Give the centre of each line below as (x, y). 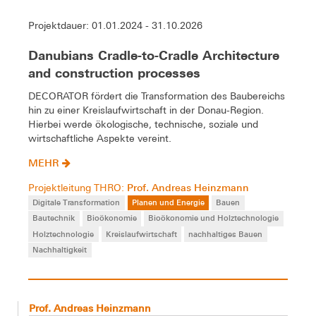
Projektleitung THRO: (78, 188)
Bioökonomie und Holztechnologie (214, 218)
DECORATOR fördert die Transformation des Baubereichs (157, 96)
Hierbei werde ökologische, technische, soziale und (143, 124)
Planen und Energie (168, 202)
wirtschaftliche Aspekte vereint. (100, 139)
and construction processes (114, 73)
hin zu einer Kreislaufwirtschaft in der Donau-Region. (146, 110)
